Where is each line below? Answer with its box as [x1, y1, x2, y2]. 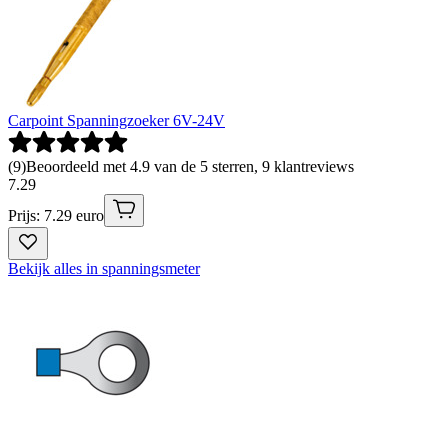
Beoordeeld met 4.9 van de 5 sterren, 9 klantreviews [26, 157, 354, 175]
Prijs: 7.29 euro [8, 206, 104, 224]
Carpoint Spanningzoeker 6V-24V [8, 111, 225, 129]
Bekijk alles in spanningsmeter [8, 259, 200, 277]
